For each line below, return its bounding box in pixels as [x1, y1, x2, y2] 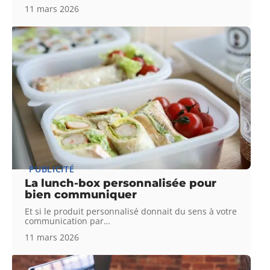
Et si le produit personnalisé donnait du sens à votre [25, 206, 237, 218]
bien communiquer [25, 188, 137, 202]
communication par [25, 215, 104, 227]
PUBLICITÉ [29, 163, 75, 175]
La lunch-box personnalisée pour [25, 177, 217, 190]
